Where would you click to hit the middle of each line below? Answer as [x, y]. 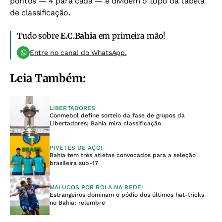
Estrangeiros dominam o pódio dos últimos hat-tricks [127, 195]
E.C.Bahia [79, 36]
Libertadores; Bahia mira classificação [105, 123]
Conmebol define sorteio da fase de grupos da [117, 115]
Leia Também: [48, 78]
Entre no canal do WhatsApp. [78, 53]
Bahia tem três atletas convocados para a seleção [123, 155]
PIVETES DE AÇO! [76, 148]
